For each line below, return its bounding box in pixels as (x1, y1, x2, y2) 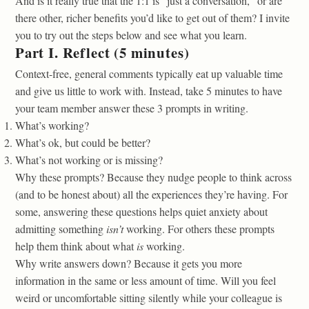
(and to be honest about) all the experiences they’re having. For (15, 186, 288, 201)
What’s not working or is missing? (15, 152, 163, 167)
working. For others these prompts (123, 221, 275, 236)
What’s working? (15, 117, 89, 132)
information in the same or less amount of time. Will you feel (15, 272, 276, 288)
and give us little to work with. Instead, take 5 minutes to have (15, 83, 282, 98)
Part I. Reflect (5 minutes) (15, 41, 190, 63)
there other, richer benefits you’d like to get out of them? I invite (15, 10, 290, 25)
